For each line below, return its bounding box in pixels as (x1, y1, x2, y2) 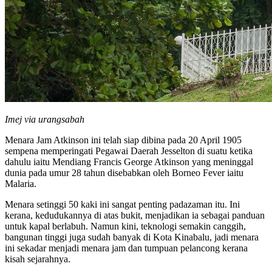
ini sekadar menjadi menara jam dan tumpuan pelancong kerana (5, 242, 248, 253)
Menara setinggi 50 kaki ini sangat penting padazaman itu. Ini (5, 199, 240, 209)
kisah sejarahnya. (5, 253, 70, 264)
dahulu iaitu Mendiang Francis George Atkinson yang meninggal (5, 156, 253, 167)
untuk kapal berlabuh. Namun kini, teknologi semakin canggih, (5, 220, 246, 231)
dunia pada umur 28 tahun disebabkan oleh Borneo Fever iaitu (5, 167, 243, 178)
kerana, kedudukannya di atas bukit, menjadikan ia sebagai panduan (5, 209, 265, 220)
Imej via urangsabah (5, 114, 84, 124)
